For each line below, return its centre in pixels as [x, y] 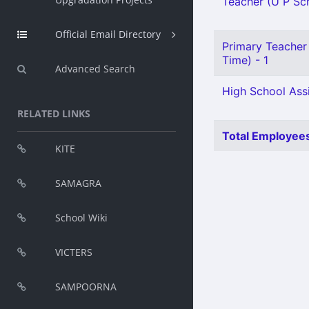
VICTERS [74, 252]
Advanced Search [95, 69]
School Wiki [81, 218]
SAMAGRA [78, 183]
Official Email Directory [108, 34]
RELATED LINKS [54, 113]
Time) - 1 [245, 60]
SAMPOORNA [86, 287]
